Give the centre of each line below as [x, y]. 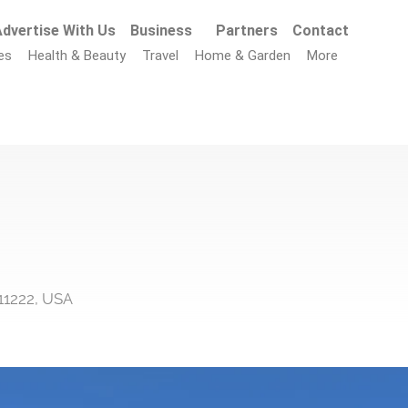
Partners [247, 31]
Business [162, 31]
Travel [161, 56]
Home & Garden [243, 56]
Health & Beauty [77, 56]
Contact [321, 31]
